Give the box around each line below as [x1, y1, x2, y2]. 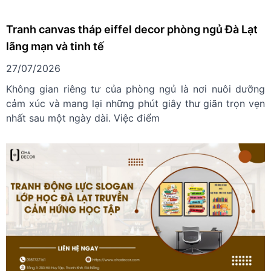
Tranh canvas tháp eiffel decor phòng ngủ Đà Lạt [6, 22, 258, 36]
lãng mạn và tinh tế [6, 39, 104, 53]
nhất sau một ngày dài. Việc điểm [6, 111, 160, 124]
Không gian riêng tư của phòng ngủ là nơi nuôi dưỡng [6, 82, 265, 95]
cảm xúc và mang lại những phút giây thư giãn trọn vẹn [6, 97, 265, 109]
